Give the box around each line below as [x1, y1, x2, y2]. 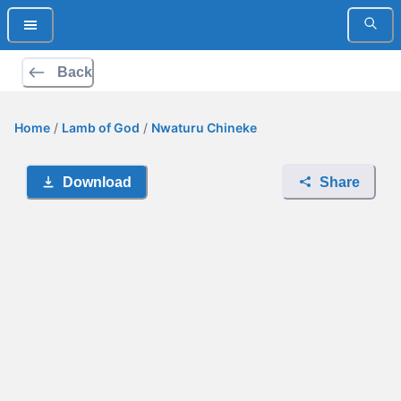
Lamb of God [62, 120, 140, 135]
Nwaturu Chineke [151, 120, 257, 135]
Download [63, 174, 132, 190]
